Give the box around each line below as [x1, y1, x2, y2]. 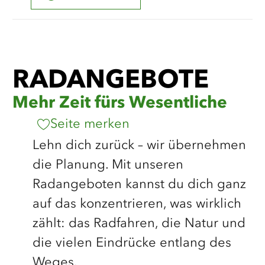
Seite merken [50, 118, 130, 131]
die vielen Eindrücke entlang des [32, 237, 231, 250]
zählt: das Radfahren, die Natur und [32, 217, 245, 230]
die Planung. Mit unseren [32, 159, 183, 172]
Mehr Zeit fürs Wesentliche [12, 95, 227, 112]
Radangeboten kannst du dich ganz [32, 178, 246, 191]
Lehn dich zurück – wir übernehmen [32, 139, 246, 152]
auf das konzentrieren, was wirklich [32, 198, 241, 211]
